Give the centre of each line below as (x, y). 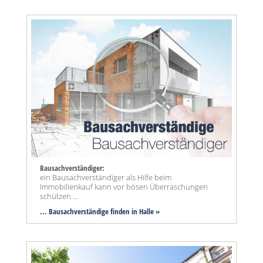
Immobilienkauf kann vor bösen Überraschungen (124, 187)
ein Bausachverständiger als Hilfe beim (106, 178)
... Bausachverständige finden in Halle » (100, 212)
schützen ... (59, 196)
